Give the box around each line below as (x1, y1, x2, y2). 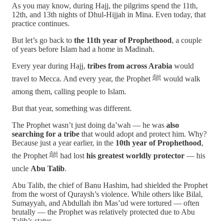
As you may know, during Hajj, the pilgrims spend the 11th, (12, 1, 198, 10)
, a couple (172, 36, 202, 45)
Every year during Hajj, (12, 62, 87, 71)
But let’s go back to (12, 36, 74, 45)
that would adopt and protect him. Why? (79, 130, 207, 139)
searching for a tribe (12, 130, 79, 139)
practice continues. (12, 19, 70, 28)
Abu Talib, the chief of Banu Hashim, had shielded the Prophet (12, 181, 208, 190)
